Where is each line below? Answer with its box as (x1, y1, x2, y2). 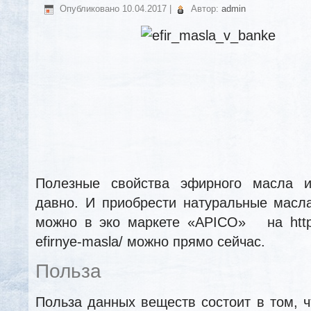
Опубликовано (60, 3, 119, 14)
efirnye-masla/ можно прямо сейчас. (35, 233, 265, 249)
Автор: (191, 3, 219, 14)
